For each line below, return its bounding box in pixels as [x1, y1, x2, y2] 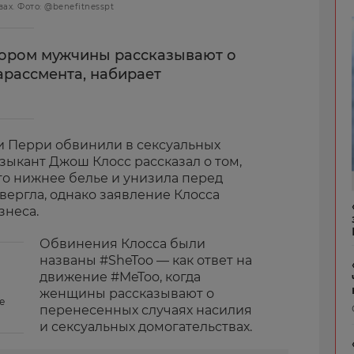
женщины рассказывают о [40, 286, 214, 301]
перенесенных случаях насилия [40, 303, 252, 318]
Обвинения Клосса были [40, 236, 205, 251]
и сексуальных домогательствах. [40, 319, 252, 334]
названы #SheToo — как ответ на [40, 253, 252, 268]
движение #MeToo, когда [40, 269, 201, 284]
